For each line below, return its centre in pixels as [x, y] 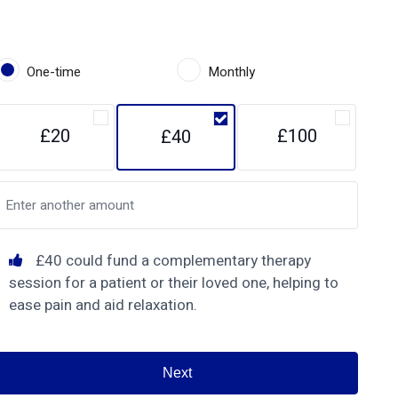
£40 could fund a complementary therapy [172, 261]
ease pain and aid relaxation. [103, 306]
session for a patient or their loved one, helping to [174, 283]
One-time [54, 72]
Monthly [232, 72]
